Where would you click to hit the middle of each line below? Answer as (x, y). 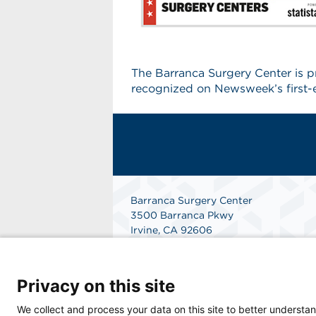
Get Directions (166, 260)
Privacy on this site (96, 286)
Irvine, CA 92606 (171, 230)
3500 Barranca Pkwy (182, 215)
